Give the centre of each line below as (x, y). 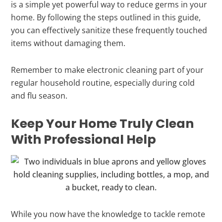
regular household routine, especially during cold (103, 83)
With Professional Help (84, 139)
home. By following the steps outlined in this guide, (106, 17)
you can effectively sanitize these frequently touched (109, 30)
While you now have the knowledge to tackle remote (108, 214)
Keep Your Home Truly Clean (103, 123)
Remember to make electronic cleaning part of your (108, 70)
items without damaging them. (68, 43)
